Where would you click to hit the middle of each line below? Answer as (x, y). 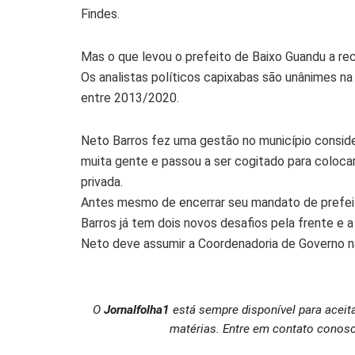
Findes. (100, 14)
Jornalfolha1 (137, 310)
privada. (102, 182)
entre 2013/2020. (130, 98)
